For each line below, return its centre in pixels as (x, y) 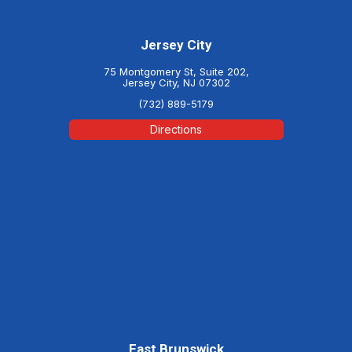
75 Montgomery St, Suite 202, (176, 71)
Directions (176, 129)
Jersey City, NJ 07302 (176, 82)
